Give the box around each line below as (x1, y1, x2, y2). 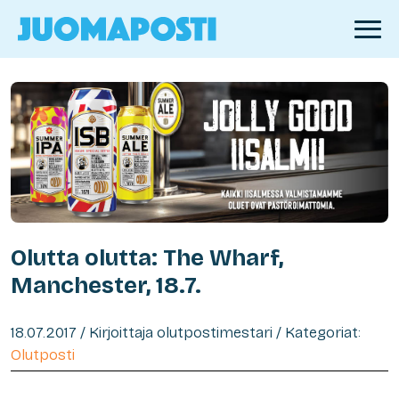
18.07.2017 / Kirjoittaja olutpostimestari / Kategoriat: (11, 323, 361, 343)
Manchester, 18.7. (11, 272, 201, 300)
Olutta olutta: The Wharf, (11, 244, 283, 273)
